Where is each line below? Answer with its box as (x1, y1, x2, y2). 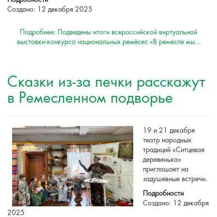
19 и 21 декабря (143, 126, 195, 135)
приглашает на (143, 165, 188, 173)
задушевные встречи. (143, 175, 207, 183)
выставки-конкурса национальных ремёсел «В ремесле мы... (16, 38, 201, 46)
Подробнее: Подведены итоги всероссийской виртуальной (20, 28, 197, 36)
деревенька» (143, 155, 181, 164)
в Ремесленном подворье (7, 90, 173, 107)
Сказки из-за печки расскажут (7, 74, 205, 91)
